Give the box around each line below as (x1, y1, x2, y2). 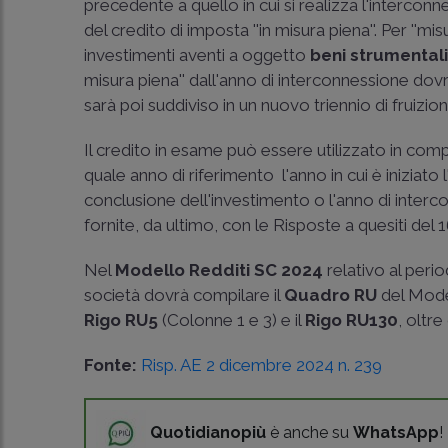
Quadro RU (284, 285, 378, 305)
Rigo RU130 (305, 310, 399, 330)
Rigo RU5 (84, 310, 159, 330)
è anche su (266, 422, 354, 442)
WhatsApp (353, 422, 440, 442)
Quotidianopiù (150, 422, 267, 442)
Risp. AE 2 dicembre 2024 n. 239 (141, 355, 383, 375)
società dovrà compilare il (84, 285, 285, 305)
